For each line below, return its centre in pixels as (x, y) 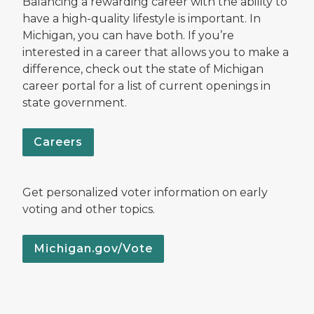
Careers (58, 142)
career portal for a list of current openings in (146, 86)
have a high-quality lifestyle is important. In (142, 18)
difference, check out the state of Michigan (143, 69)
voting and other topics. (89, 209)
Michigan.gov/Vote (93, 248)
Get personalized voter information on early (145, 192)
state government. (77, 102)
